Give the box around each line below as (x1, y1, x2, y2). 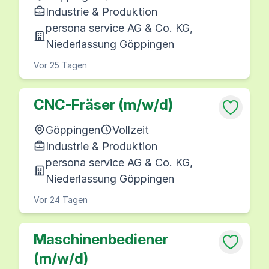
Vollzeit (112, 123, 149, 136)
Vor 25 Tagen (34, 59, 87, 70)
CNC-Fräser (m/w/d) (34, 95, 173, 113)
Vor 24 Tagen (34, 194, 88, 205)
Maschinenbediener (34, 230, 168, 248)
